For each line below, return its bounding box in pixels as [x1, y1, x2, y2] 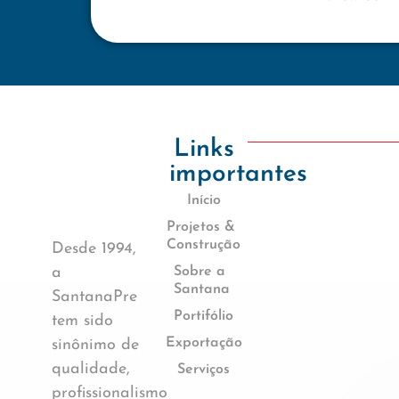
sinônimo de [52, 336, 139, 354]
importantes [168, 162, 307, 187]
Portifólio [174, 309, 234, 323]
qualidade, [52, 360, 130, 378]
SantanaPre [52, 288, 137, 305]
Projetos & [167, 220, 236, 234]
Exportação [165, 336, 242, 350]
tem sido [52, 312, 113, 330]
